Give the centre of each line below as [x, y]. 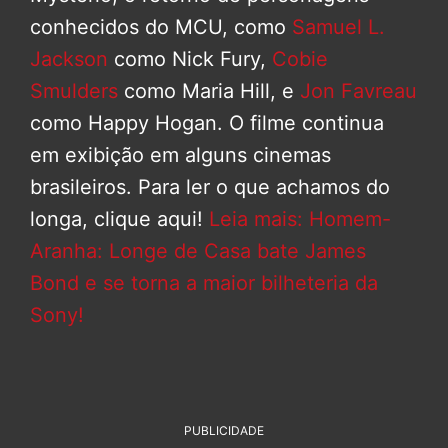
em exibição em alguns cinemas [180, 154]
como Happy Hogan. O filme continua [207, 122]
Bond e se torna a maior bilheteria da [204, 282]
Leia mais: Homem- [300, 218]
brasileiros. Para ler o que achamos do [210, 186]
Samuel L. [338, 26]
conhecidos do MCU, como [161, 26]
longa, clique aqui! [119, 218]
